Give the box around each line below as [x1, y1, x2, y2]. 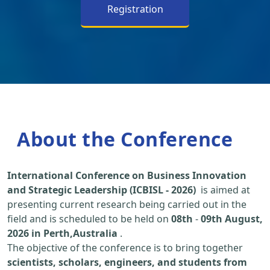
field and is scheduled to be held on [7, 212, 171, 226]
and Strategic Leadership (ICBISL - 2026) [7, 183, 196, 197]
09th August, [201, 212, 263, 226]
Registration [107, 2, 163, 16]
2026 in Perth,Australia [7, 227, 118, 240]
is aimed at [196, 183, 250, 197]
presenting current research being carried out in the [7, 198, 246, 212]
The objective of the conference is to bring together [7, 241, 243, 255]
